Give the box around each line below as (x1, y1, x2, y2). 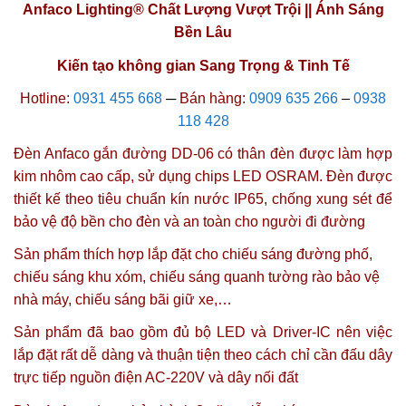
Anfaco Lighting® (22, 2, 148, 18)
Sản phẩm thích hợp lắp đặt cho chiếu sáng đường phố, (14, 246, 372, 263)
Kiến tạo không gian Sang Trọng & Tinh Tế (56, 57, 350, 73)
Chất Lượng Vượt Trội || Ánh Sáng (147, 2, 384, 18)
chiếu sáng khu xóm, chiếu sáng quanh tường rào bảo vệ (14, 269, 380, 285)
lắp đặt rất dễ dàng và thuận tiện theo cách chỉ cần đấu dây (14, 347, 392, 363)
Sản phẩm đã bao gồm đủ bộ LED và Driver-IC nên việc (14, 324, 392, 341)
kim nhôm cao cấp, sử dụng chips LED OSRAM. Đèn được (14, 169, 392, 185)
